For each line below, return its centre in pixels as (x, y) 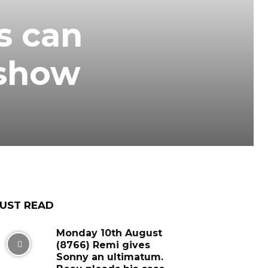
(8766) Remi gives (103, 245)
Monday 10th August (109, 233)
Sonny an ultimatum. (109, 257)
